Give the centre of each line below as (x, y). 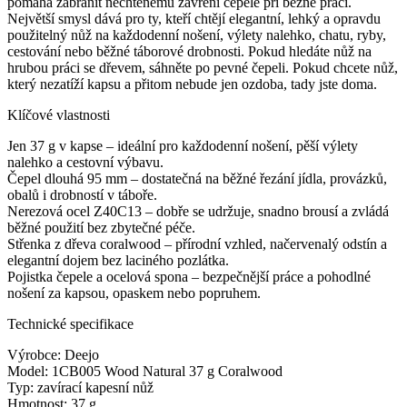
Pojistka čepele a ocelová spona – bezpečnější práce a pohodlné (189, 277)
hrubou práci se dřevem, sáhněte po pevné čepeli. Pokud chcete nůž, (203, 68)
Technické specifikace (70, 324)
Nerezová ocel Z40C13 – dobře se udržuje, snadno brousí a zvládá (198, 212)
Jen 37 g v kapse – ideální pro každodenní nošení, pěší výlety (183, 146)
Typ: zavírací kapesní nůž (80, 388)
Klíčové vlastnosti (59, 115)
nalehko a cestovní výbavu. (85, 163)
